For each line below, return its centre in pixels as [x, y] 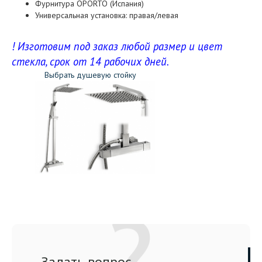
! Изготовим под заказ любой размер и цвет [117, 46]
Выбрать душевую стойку [90, 75]
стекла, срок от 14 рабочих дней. [91, 61]
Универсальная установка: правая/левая [107, 15]
